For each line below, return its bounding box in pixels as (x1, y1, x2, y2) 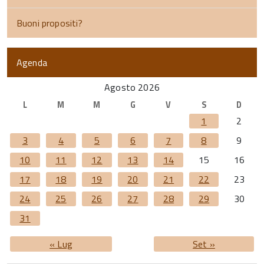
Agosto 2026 (104, 80, 160, 94)
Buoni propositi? (16, 15, 83, 30)
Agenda (16, 55, 47, 70)
